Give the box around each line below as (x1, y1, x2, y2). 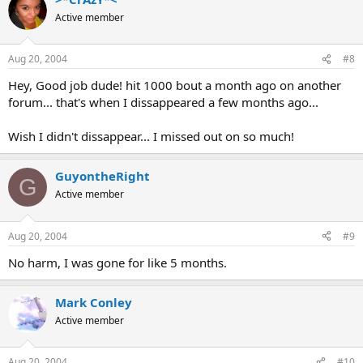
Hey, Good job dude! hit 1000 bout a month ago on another (8, 77, 341, 93)
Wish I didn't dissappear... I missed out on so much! (8, 128, 294, 144)
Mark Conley (55, 293, 132, 310)
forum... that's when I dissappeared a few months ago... (8, 94, 318, 110)
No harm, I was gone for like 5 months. (8, 254, 227, 271)
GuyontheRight (55, 168, 150, 184)
